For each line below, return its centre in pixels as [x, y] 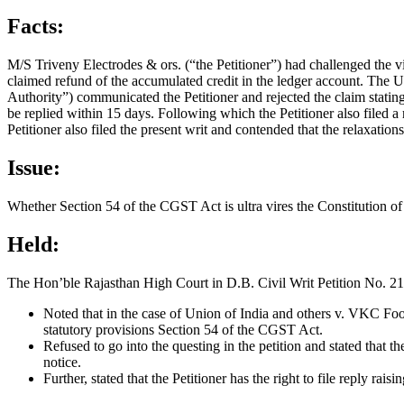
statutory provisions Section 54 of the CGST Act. [183, 329]
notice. [62, 362]
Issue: [34, 167]
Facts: [36, 27]
